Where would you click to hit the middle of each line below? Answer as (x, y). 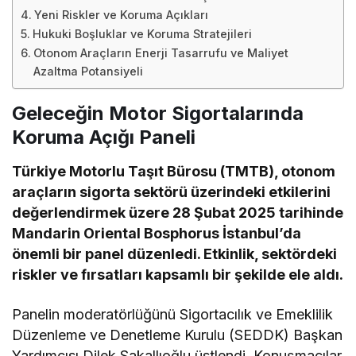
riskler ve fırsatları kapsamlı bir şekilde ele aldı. (178, 275)
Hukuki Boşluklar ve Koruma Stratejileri (142, 34)
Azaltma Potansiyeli (88, 72)
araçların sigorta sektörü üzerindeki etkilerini (172, 192)
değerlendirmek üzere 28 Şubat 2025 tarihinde (178, 213)
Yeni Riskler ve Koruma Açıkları (121, 15)
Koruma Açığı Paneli (104, 137)
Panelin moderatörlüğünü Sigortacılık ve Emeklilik (173, 315)
